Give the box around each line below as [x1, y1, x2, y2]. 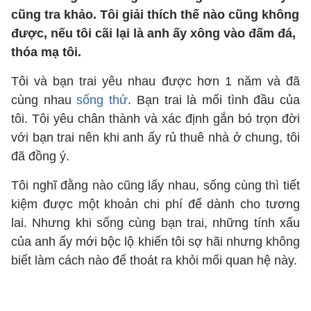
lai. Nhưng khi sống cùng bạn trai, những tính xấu [11, 216, 300, 230]
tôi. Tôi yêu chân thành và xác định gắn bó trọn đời [11, 112, 300, 126]
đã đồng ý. [11, 149, 69, 163]
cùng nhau [11, 93, 77, 107]
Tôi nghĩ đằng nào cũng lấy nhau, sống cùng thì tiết [11, 178, 300, 192]
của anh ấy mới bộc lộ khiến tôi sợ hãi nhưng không [11, 235, 300, 249]
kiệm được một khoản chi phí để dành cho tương [11, 197, 300, 211]
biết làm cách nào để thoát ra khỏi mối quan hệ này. [11, 253, 297, 267]
